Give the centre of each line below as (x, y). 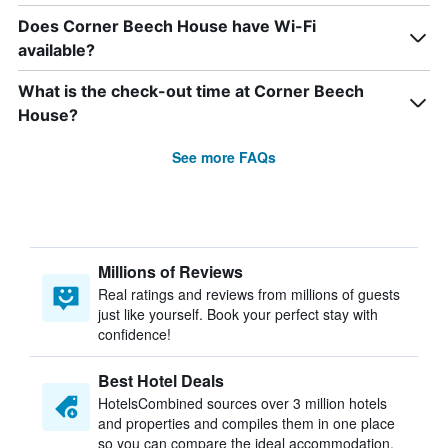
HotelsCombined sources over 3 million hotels (242, 403)
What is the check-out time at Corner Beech (191, 91)
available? (56, 50)
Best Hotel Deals (161, 380)
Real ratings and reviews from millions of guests (249, 294)
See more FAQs (224, 157)
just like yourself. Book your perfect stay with (238, 314)
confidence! (134, 334)
